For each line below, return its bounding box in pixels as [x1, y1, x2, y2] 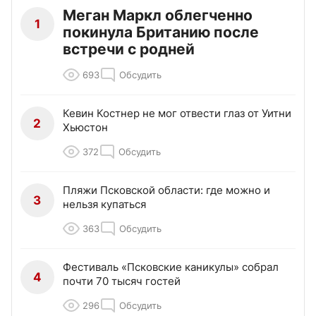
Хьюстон [63, 120, 108, 134]
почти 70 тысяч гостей [63, 274, 181, 288]
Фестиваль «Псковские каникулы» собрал [63, 260, 279, 274]
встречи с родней [63, 39, 195, 58]
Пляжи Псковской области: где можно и [63, 183, 270, 197]
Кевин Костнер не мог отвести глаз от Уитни [63, 106, 291, 120]
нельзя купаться [63, 197, 146, 211]
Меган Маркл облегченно [63, 6, 253, 24]
